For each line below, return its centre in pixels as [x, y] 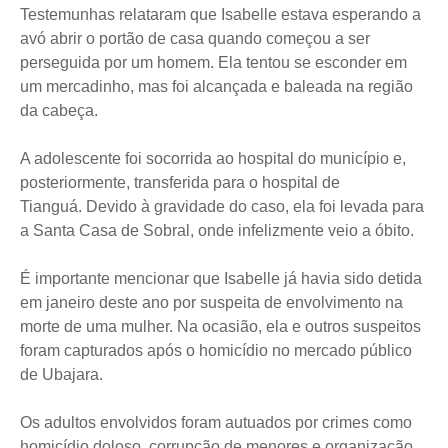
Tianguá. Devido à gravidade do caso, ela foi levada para [222, 206]
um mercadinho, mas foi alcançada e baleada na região [216, 86]
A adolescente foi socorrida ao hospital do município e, [213, 158]
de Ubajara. [61, 374]
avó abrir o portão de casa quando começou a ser [195, 38]
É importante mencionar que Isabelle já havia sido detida [221, 278]
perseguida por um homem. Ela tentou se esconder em [213, 62]
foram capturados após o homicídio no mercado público [216, 350]
